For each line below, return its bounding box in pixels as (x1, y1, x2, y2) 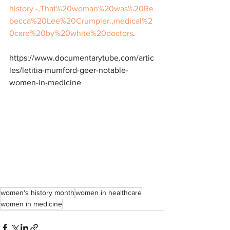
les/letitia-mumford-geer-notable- (9, 66, 128, 74)
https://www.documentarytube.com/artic (9, 53, 154, 62)
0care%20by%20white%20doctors (9, 29, 133, 37)
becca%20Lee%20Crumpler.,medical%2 (9, 16, 152, 25)
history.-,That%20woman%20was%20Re (9, 4, 154, 13)
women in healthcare (75, 188, 142, 197)
